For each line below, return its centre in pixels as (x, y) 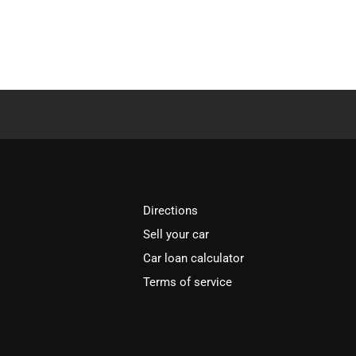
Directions (171, 211)
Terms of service (188, 282)
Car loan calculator (194, 258)
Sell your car (176, 234)
